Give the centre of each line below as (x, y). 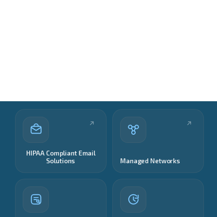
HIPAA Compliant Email (61, 153)
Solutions (61, 161)
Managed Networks (150, 161)
